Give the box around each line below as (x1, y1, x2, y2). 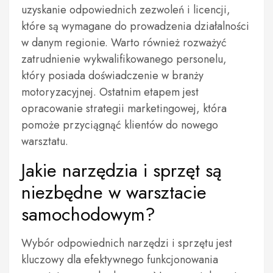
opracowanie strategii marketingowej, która (21, 101, 227, 116)
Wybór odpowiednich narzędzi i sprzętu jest (21, 235, 232, 251)
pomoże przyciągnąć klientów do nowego (21, 117, 218, 133)
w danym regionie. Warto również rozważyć (21, 35, 227, 51)
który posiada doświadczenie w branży (21, 68, 204, 83)
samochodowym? (21, 201, 155, 227)
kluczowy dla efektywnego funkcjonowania (21, 252, 218, 268)
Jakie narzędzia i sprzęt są (21, 157, 222, 183)
